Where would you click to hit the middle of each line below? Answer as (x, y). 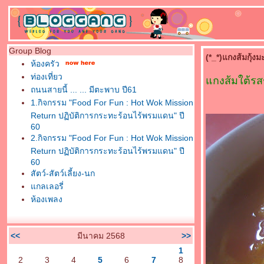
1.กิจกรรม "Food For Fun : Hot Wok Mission (112, 103)
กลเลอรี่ (47, 186)
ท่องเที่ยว (47, 77)
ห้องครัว (45, 64)
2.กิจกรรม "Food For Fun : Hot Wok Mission (112, 138)
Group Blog (30, 51)
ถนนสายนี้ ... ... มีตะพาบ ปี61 (84, 90)
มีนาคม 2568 (101, 236)
